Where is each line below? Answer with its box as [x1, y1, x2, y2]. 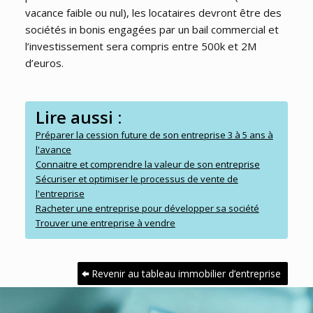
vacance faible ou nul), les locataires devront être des [24, 6, 282, 20]
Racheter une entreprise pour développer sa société [35, 202, 259, 215]
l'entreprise [35, 187, 85, 201]
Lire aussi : [35, 105, 122, 129]
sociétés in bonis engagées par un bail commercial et [24, 22, 279, 37]
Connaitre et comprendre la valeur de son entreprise [35, 158, 260, 171]
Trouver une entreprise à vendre [35, 217, 175, 230]
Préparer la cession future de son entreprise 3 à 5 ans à [35, 129, 273, 142]
